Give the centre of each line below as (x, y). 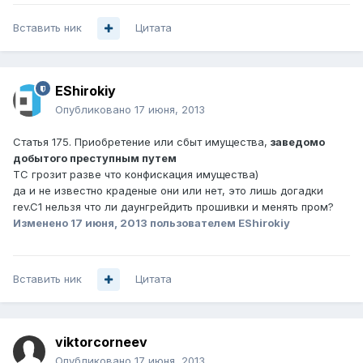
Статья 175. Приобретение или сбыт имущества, (140, 142)
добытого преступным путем (95, 158)
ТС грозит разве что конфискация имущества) (136, 175)
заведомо (296, 142)
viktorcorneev (101, 342)
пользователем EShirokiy (219, 223)
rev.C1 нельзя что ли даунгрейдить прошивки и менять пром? (173, 207)
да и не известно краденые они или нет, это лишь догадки (168, 191)
